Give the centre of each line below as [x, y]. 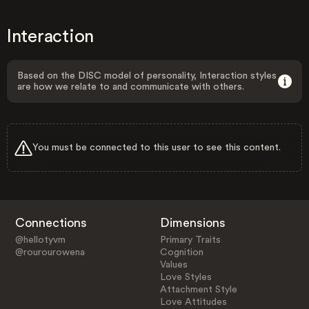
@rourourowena [50, 252]
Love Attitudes [194, 302]
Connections [51, 222]
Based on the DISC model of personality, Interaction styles [147, 76]
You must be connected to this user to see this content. [157, 147]
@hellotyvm [40, 240]
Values [174, 265]
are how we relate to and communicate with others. [131, 87]
